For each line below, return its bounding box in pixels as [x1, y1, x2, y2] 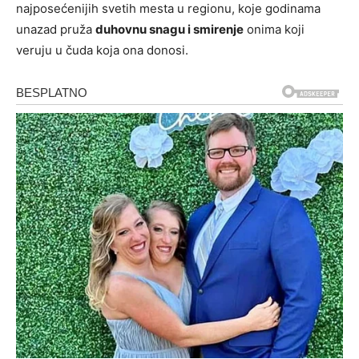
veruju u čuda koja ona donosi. [16, 42, 188, 58]
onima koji [244, 21, 305, 37]
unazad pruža [16, 21, 95, 37]
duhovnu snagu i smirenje [95, 21, 244, 37]
